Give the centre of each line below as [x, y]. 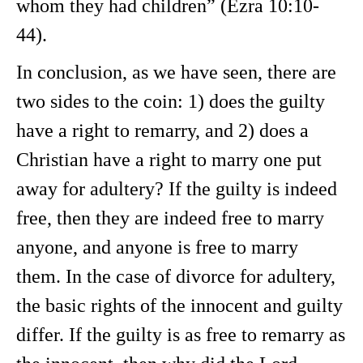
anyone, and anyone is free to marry [157, 247]
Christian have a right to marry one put [169, 160]
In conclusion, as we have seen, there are [176, 72]
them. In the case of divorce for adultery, [176, 276]
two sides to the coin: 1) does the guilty [171, 101]
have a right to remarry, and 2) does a [162, 130]
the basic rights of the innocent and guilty [179, 305]
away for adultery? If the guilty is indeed [177, 189]
